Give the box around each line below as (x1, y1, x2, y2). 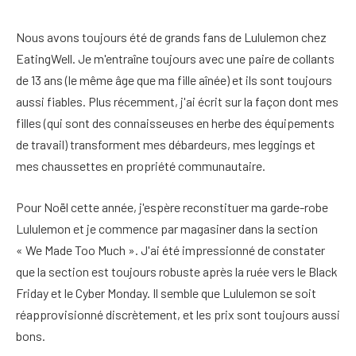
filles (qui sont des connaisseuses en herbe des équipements (16, 115, 335, 130)
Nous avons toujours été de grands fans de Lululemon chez (16, 29, 327, 44)
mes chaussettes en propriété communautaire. (16, 158, 265, 173)
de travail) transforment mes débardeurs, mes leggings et (16, 137, 315, 152)
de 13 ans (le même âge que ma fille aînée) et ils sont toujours (16, 72, 332, 87)
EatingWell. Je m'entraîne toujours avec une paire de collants (16, 51, 335, 66)
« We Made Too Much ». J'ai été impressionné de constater (16, 242, 325, 257)
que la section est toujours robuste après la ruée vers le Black (16, 263, 338, 279)
